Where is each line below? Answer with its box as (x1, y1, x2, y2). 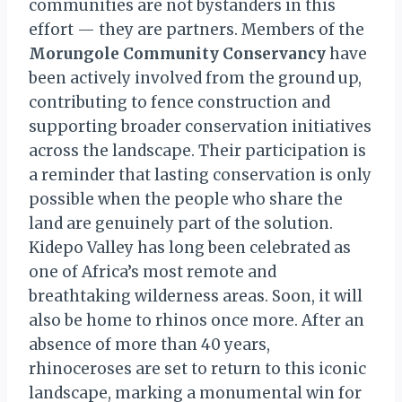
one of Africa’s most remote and (29, 262, 276, 282)
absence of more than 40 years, (29, 335, 270, 354)
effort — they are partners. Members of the (29, 20, 364, 39)
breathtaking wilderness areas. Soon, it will (29, 286, 363, 306)
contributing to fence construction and (29, 92, 330, 112)
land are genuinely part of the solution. (29, 214, 333, 233)
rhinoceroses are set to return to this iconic (29, 359, 366, 379)
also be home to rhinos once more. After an (29, 310, 364, 330)
